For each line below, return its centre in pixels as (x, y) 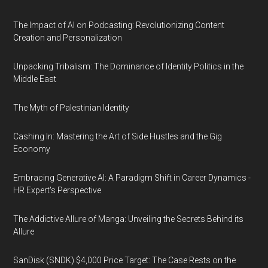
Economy (32, 149)
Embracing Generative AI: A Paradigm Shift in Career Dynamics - (132, 178)
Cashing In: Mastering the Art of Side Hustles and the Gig (118, 136)
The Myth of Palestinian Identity (71, 108)
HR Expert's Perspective (57, 190)
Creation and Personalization (68, 38)
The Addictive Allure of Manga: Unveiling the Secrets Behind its (129, 219)
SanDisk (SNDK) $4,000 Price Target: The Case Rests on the (125, 260)
